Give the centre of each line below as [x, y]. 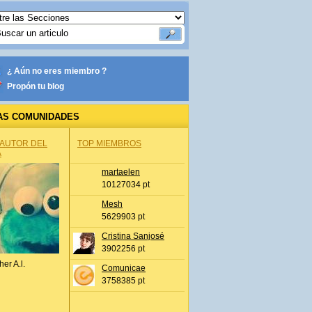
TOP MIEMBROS [109, 143]
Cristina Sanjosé [133, 236]
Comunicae [124, 268]
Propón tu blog [36, 86]
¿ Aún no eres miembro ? [57, 71]
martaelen [121, 172]
